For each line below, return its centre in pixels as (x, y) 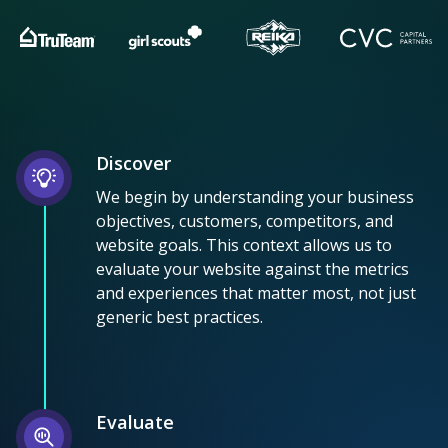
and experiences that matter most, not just (256, 292)
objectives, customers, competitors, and (244, 220)
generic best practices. (179, 316)
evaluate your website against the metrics (252, 268)
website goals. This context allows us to (244, 244)
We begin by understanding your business (255, 196)
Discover (133, 162)
